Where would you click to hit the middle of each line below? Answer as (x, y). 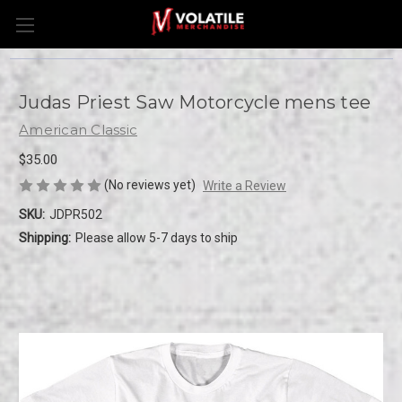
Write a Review (244, 185)
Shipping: (45, 237)
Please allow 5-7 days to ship (156, 237)
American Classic (78, 130)
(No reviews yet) (150, 184)
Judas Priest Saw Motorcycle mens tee (195, 103)
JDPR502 (75, 214)
